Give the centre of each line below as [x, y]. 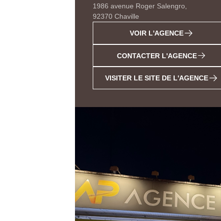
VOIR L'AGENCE [157, 33]
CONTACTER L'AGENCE [157, 55]
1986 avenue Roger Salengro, [140, 6]
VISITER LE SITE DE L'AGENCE [157, 78]
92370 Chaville [116, 17]
